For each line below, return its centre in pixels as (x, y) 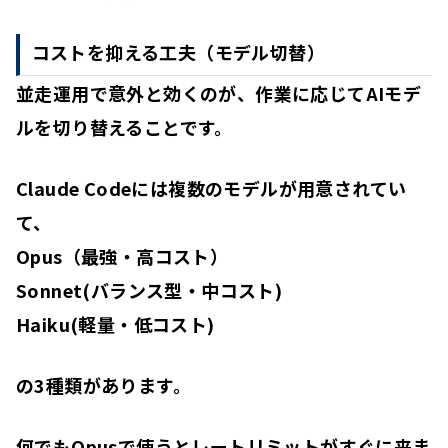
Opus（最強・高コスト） (122, 256)
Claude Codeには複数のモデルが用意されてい (211, 188)
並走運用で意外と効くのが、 (136, 93)
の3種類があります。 (103, 385)
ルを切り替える (80, 127)
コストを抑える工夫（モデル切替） (178, 52)
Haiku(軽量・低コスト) (115, 324)
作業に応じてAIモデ (338, 93)
